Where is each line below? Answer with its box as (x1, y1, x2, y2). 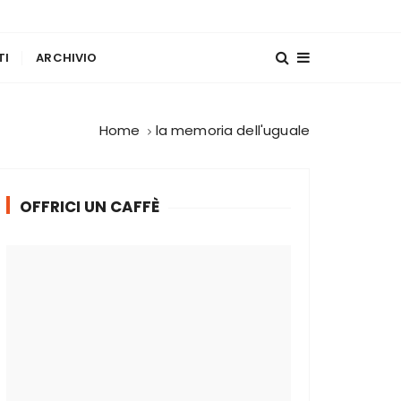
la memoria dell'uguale (155, 121, 310, 140)
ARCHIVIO (36, 49, 98, 66)
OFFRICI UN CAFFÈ (20, 196, 159, 218)
